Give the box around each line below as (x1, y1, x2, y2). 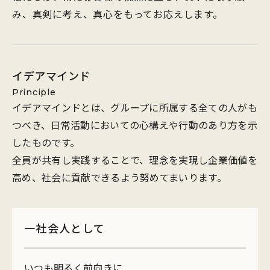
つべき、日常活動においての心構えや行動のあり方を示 (12, 118, 258, 132)
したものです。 (12, 135, 80, 149)
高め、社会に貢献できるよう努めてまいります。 (12, 170, 227, 184)
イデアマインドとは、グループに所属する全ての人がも (12, 100, 258, 115)
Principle (12, 87, 56, 98)
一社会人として (24, 220, 105, 236)
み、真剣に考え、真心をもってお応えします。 (12, 7, 223, 21)
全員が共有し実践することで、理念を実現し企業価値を (12, 152, 258, 167)
